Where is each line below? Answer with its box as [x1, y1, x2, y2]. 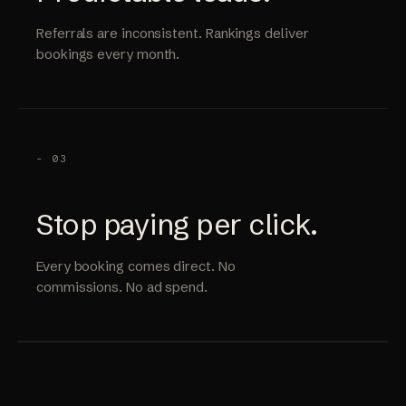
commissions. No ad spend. [36, 278, 208, 296]
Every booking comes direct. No [36, 257, 236, 275]
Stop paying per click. [36, 207, 318, 243]
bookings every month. [36, 45, 180, 63]
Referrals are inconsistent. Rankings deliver [36, 24, 309, 43]
